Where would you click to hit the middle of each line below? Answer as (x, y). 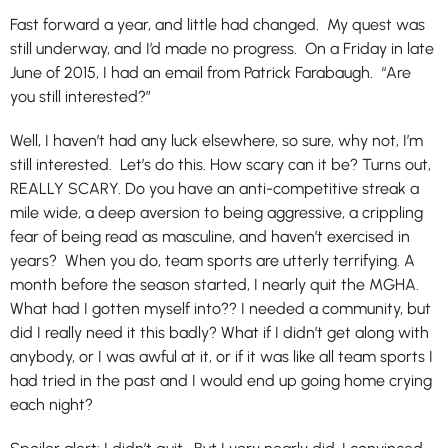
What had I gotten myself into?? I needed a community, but (220, 308)
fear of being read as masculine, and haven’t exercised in (210, 236)
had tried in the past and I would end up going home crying (221, 380)
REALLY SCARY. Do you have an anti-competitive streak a (214, 188)
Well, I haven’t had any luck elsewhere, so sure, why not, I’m (216, 140)
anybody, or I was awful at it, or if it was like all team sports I (221, 356)
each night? (51, 404)
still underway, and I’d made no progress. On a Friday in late (222, 48)
